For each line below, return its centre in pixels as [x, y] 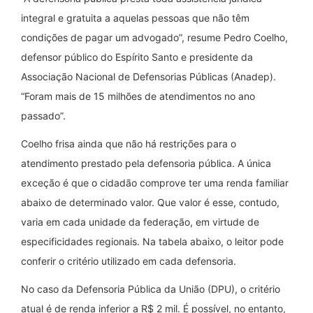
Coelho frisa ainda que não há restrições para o [129, 143]
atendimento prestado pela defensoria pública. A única [146, 163]
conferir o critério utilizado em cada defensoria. [129, 261]
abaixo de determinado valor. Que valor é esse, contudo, [150, 202]
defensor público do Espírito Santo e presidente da [137, 57]
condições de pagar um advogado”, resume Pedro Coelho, [154, 37]
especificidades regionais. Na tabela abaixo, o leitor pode [152, 241]
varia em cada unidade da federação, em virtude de [140, 221]
